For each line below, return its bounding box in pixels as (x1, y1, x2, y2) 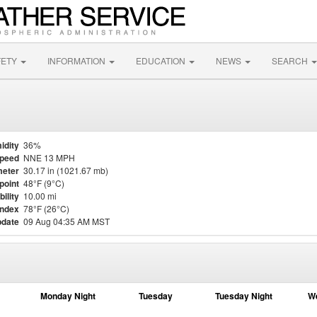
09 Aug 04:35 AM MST (23, 215, 110, 227)
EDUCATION (136, 54, 188, 67)
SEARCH (272, 54, 310, 67)
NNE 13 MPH (23, 151, 75, 163)
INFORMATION (47, 54, 108, 67)
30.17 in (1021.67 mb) (23, 164, 108, 176)
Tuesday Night (214, 289, 272, 302)
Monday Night (40, 289, 96, 302)
